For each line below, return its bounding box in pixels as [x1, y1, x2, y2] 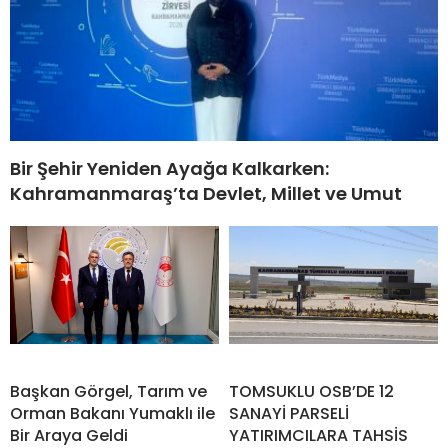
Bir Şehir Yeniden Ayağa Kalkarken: [10, 155, 329, 181]
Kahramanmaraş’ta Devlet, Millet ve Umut [10, 180, 402, 206]
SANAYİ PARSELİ [229, 401, 349, 425]
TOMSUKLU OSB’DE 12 [229, 379, 394, 403]
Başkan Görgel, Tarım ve [10, 379, 207, 403]
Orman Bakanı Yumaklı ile [10, 401, 215, 425]
